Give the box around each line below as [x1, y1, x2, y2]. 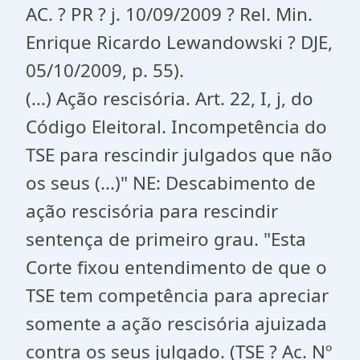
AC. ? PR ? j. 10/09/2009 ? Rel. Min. [26, 2, 313, 27]
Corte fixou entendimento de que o [26, 255, 327, 280]
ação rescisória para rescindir [26, 198, 278, 223]
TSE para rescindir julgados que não [26, 142, 333, 167]
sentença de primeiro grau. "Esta [26, 227, 306, 252]
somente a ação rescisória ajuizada [26, 311, 327, 336]
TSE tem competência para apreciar [26, 283, 329, 308]
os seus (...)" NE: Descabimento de [26, 170, 316, 195]
